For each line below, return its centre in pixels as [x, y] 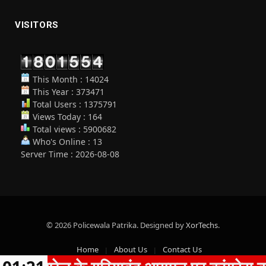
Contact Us [182, 249]
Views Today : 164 [66, 116]
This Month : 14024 [69, 79]
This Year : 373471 [67, 91]
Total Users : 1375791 [74, 104]
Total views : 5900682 [73, 129]
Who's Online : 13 [66, 141]
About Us [130, 249]
